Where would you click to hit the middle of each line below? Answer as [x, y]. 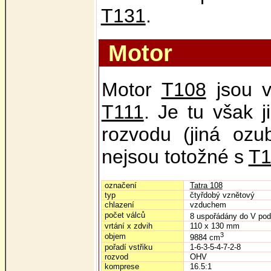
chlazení [119, 205]
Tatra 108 [206, 185]
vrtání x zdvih [128, 226]
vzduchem [208, 205]
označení [120, 185]
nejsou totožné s [175, 157]
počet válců [125, 215]
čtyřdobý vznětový [222, 195]
